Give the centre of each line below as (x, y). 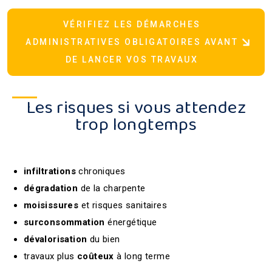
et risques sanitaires (124, 205)
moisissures (51, 205)
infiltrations (49, 171)
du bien (105, 239)
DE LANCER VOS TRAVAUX (132, 59)
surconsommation (64, 222)
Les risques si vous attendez (136, 108)
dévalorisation (55, 239)
